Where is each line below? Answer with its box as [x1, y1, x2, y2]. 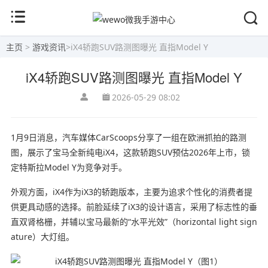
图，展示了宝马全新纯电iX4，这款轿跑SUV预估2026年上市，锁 [10, 146, 250, 158]
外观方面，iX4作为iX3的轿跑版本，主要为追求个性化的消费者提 [10, 185, 252, 197]
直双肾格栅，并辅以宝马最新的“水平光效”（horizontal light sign [10, 215, 257, 227]
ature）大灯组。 [10, 230, 74, 242]
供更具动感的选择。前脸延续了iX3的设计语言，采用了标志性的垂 [10, 200, 257, 212]
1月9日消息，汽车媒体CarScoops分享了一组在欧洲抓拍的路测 [10, 131, 246, 143]
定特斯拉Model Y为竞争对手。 [10, 161, 127, 173]
